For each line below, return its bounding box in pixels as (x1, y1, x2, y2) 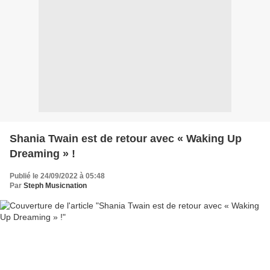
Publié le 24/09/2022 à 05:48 (10, 171, 105, 180)
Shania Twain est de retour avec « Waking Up (10, 132, 242, 145)
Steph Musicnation (24, 181, 87, 190)
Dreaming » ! (10, 147, 75, 160)
